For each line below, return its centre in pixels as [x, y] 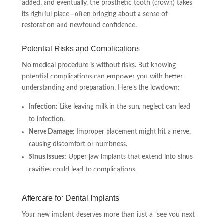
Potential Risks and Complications [81, 49]
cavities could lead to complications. [82, 170]
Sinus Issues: [47, 157]
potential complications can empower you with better [102, 77]
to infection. [46, 119]
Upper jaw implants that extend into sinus [129, 157]
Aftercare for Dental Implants [70, 198]
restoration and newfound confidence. [79, 25]
